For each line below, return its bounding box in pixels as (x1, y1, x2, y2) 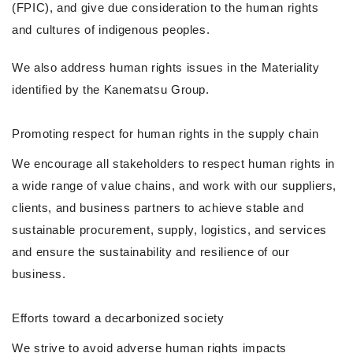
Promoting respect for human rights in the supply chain (12, 127, 319, 141)
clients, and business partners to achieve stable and (12, 201, 304, 215)
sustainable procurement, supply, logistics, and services (12, 223, 327, 237)
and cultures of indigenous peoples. (12, 23, 210, 37)
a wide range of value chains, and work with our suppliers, (12, 179, 337, 193)
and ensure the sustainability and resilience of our (12, 245, 290, 259)
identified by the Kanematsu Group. (12, 83, 210, 97)
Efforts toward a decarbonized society (12, 311, 225, 325)
